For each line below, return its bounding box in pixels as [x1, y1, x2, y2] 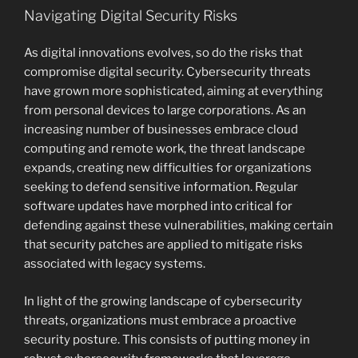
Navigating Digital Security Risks [24, 6, 237, 24]
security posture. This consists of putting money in [24, 332, 310, 347]
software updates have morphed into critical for [24, 199, 292, 214]
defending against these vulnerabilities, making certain [24, 218, 333, 233]
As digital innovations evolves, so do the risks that [24, 46, 303, 61]
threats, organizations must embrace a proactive [24, 312, 296, 328]
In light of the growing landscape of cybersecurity [24, 293, 302, 308]
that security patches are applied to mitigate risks [24, 237, 303, 253]
